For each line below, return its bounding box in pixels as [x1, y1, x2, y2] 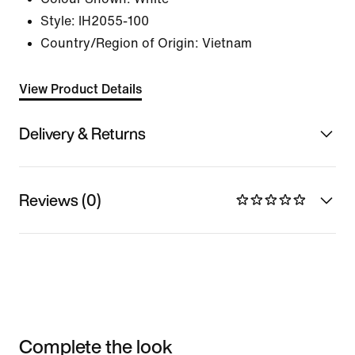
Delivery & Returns [19, 121, 146, 145]
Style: [40, 14, 75, 28]
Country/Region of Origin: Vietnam [40, 36, 252, 50]
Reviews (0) [19, 188, 101, 212]
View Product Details [19, 82, 142, 96]
